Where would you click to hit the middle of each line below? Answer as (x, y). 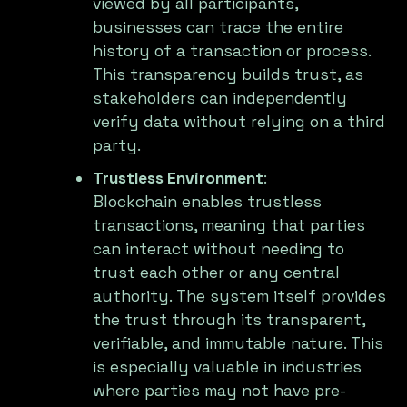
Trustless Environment (179, 179)
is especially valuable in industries (228, 367)
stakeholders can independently (220, 99)
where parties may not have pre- (220, 391)
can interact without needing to (219, 249)
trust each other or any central (217, 273)
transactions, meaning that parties (229, 226)
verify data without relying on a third (239, 122)
